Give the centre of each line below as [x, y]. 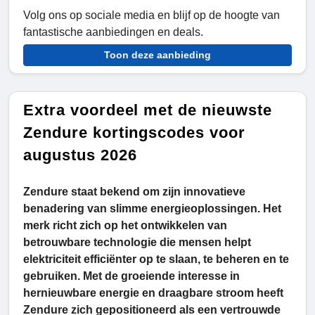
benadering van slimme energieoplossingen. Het [152, 209]
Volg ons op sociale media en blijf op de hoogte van [152, 15]
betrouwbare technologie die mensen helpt [137, 243]
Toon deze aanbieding [157, 55]
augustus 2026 [80, 155]
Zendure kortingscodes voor [134, 133]
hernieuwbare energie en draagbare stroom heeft [153, 293]
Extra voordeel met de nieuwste [148, 110]
